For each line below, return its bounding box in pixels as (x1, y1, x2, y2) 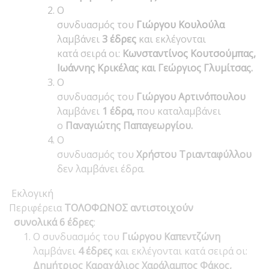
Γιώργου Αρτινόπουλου (136, 89, 246, 103)
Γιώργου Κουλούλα (136, 17, 225, 31)
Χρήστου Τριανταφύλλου (136, 147, 252, 161)
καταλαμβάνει (157, 104, 221, 118)
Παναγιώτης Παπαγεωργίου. (65, 118, 193, 132)
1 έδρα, (102, 104, 134, 118)
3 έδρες (102, 32, 139, 46)
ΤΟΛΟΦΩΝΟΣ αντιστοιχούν (64, 201, 193, 214)
